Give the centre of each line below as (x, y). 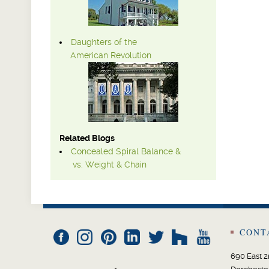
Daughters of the (104, 42)
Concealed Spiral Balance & (126, 152)
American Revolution (105, 56)
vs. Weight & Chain (103, 165)
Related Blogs (87, 138)
